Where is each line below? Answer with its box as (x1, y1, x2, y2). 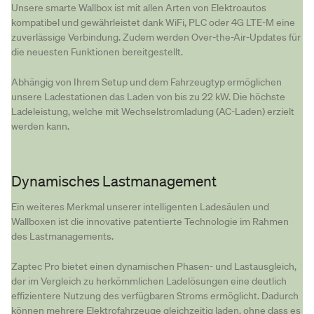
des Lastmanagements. (11, 229, 114, 243)
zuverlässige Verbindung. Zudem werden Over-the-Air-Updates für (11, 31, 301, 44)
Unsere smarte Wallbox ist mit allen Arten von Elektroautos (11, 1, 266, 15)
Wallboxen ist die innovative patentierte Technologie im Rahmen (11, 214, 289, 228)
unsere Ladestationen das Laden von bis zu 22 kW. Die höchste (11, 90, 285, 103)
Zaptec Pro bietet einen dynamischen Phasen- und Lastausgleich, (11, 259, 296, 273)
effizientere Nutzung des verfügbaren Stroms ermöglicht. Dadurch (11, 289, 299, 302)
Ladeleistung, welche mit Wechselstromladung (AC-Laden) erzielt (11, 104, 294, 118)
